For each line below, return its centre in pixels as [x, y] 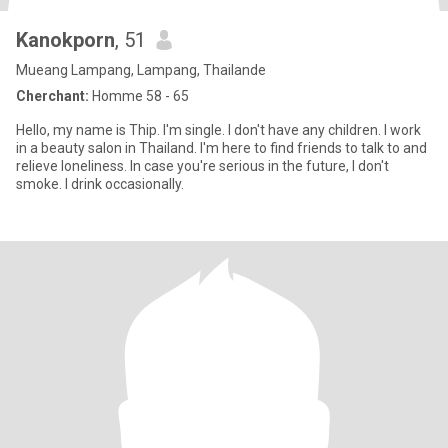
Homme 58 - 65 [139, 96]
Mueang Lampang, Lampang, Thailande [141, 70]
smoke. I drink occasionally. [100, 184]
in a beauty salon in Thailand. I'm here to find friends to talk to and [221, 148]
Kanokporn [65, 40]
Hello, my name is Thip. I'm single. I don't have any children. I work [218, 130]
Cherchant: [52, 96]
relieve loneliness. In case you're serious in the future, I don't [202, 166]
